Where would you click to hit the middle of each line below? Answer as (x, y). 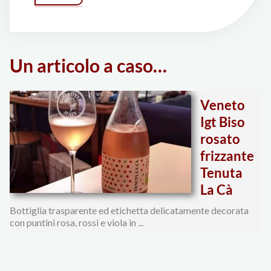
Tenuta (222, 173)
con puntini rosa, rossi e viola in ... (77, 223)
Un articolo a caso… (89, 65)
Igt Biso (223, 122)
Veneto (223, 105)
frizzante (227, 156)
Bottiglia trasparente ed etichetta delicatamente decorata (129, 211)
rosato (220, 139)
